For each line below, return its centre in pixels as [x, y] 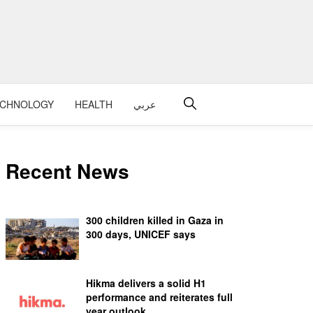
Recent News [67, 171]
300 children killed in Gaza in [155, 220]
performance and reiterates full [159, 297]
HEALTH [94, 104]
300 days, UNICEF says [141, 234]
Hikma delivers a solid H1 [146, 283]
